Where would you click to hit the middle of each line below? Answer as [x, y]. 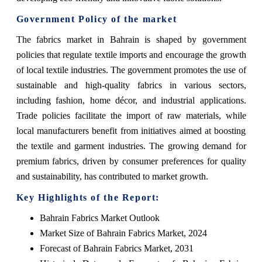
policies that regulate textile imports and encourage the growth [131, 54]
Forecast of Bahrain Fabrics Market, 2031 [116, 248]
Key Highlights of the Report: [88, 197]
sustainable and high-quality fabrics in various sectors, [131, 85]
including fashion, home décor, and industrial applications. [131, 100]
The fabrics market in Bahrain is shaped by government [131, 39]
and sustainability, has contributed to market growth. [112, 176]
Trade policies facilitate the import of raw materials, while [131, 115]
